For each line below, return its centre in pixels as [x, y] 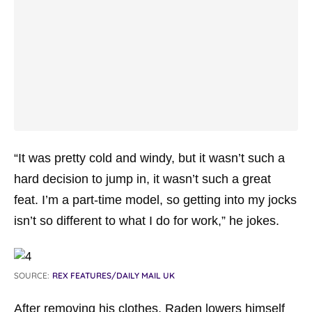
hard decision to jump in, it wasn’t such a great [142, 179]
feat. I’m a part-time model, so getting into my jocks [155, 200]
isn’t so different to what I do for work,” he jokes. [147, 221]
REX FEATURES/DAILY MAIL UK [114, 275]
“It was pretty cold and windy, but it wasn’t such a [149, 158]
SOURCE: [32, 275]
